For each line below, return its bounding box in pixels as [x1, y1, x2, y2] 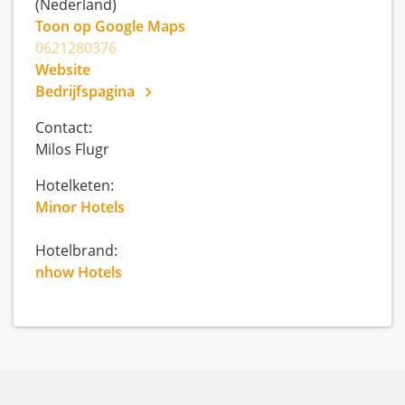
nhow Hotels [35, 262, 122, 282]
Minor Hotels [35, 197, 125, 217]
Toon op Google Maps [35, 16, 185, 36]
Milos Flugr [35, 139, 109, 159]
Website [35, 60, 90, 80]
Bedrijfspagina [35, 81, 138, 101]
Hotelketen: [35, 175, 114, 195]
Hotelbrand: [35, 240, 118, 260]
